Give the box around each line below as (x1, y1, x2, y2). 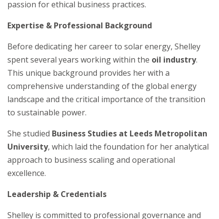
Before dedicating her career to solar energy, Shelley (7, 41, 200, 52)
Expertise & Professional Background (7, 20, 152, 31)
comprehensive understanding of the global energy (7, 81, 197, 91)
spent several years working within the (7, 54, 152, 65)
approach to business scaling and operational (7, 154, 175, 165)
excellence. (7, 168, 46, 178)
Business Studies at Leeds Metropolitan (52, 128, 207, 139)
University (7, 141, 48, 152)
